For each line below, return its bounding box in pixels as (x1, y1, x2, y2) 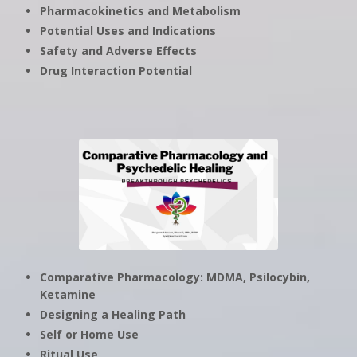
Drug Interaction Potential (40, 62, 195, 78)
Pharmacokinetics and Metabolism (40, 3, 241, 19)
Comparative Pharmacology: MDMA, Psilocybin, (40, 269, 310, 285)
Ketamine (40, 287, 96, 303)
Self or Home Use (40, 326, 139, 342)
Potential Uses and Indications (40, 23, 216, 39)
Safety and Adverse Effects (40, 42, 197, 58)
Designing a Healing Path (40, 307, 186, 323)
